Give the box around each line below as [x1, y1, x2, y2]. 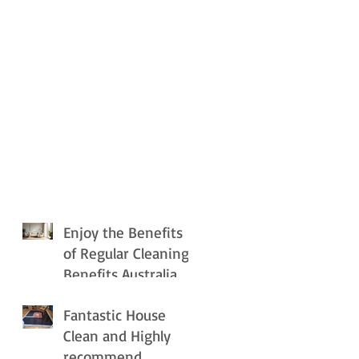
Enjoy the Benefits [63, 223, 183, 243]
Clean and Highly [63, 326, 171, 346]
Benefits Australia [63, 264, 177, 284]
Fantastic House [63, 305, 166, 325]
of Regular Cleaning [63, 244, 189, 264]
